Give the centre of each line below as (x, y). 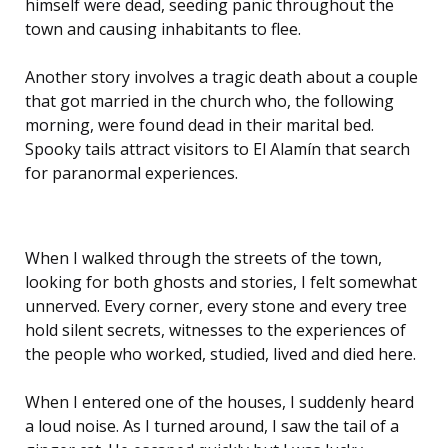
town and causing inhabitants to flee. (163, 28)
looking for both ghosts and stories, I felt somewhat (221, 281)
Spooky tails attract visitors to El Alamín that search (217, 148)
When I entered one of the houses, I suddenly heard (219, 401)
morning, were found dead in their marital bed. (199, 124)
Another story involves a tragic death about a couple (221, 76)
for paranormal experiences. (131, 172)
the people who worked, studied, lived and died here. (220, 353)
